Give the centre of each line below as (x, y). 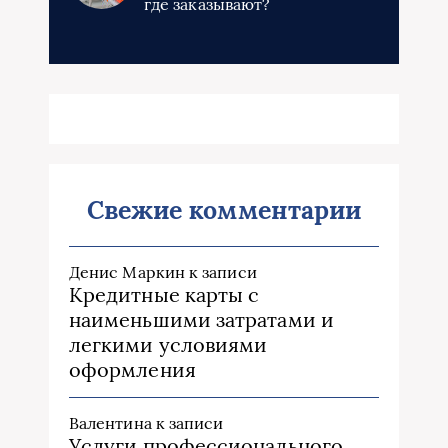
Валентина (110, 423)
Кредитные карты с (164, 295)
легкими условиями (168, 345)
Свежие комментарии (224, 210)
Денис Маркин (127, 272)
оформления (132, 370)
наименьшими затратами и (201, 320)
